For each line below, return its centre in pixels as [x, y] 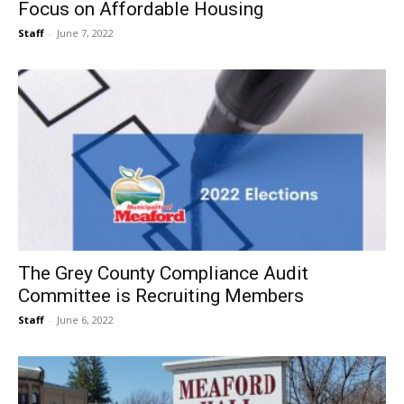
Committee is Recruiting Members [161, 296]
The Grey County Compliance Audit [163, 274]
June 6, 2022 [85, 320]
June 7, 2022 [85, 32]
